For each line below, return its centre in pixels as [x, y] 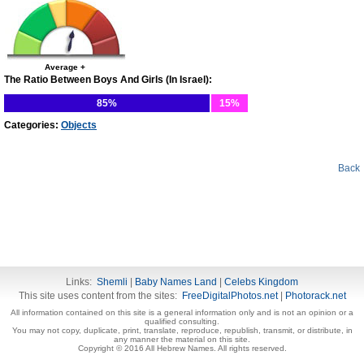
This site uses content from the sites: [100, 296]
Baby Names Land [176, 282]
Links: [81, 282]
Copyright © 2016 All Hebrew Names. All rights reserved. [182, 348]
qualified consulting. [182, 321]
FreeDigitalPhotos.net [230, 296]
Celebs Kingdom [261, 282]
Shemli [112, 282]
